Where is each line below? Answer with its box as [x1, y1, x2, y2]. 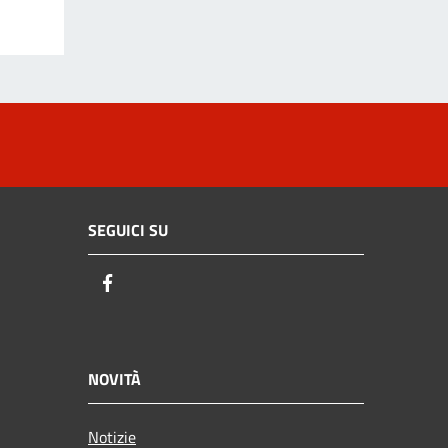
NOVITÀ [88, 366, 141, 391]
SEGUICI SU [88, 218, 168, 243]
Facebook [119, 270, 191, 298]
